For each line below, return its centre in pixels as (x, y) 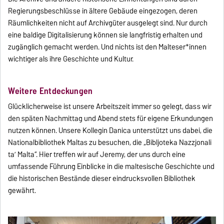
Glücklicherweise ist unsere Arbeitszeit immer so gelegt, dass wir (110, 106)
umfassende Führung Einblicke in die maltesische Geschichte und (111, 166)
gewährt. (22, 190)
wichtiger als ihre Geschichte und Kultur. (71, 59)
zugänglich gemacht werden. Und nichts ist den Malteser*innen (107, 47)
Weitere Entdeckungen (50, 90)
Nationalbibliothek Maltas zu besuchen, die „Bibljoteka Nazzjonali (110, 142)
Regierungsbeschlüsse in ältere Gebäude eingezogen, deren (103, 11)
